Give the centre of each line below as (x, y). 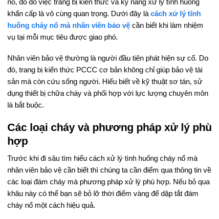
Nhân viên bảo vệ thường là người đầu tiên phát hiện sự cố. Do (108, 58)
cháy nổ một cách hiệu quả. (51, 205)
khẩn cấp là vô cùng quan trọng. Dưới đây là (79, 13)
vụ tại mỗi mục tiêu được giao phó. (63, 37)
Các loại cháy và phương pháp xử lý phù (109, 127)
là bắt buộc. (26, 105)
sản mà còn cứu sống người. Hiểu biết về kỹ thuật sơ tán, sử (105, 82)
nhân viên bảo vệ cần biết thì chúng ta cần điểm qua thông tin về (109, 170)
